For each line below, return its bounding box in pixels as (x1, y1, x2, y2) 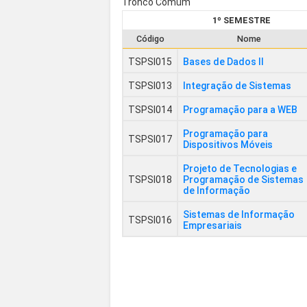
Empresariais (183, 219, 243, 231)
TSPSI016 (128, 214, 173, 225)
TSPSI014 (128, 103, 173, 115)
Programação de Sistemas (183, 173, 304, 185)
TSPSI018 (128, 173, 173, 185)
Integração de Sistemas (183, 79, 292, 91)
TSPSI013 (128, 79, 173, 91)
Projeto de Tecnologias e (183, 162, 297, 174)
